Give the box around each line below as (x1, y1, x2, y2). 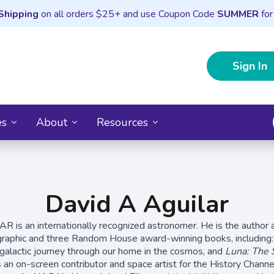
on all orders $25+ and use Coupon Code (38, 7, 217, 21)
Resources (97, 114, 148, 130)
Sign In (232, 58, 267, 73)
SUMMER (217, 7, 259, 21)
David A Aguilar (45, 187, 229, 221)
